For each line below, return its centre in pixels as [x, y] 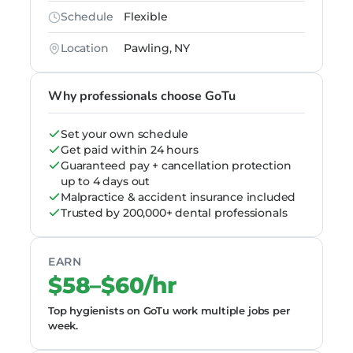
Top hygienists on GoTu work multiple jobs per [169, 310]
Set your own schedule [124, 134]
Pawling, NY [157, 48]
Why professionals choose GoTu [142, 96]
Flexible [146, 17]
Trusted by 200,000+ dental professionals [174, 213]
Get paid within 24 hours [130, 150]
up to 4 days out [105, 181]
